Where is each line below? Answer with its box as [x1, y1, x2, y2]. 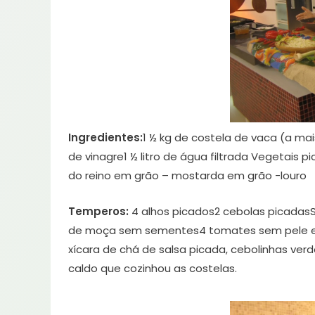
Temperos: [68, 204, 129, 219]
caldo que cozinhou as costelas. [68, 261, 237, 276]
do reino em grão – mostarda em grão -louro [68, 168, 307, 184]
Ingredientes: [68, 130, 143, 146]
